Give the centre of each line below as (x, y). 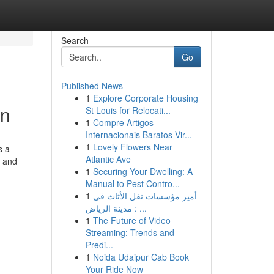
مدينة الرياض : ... (139, 208)
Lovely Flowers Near (132, 147)
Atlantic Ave (108, 159)
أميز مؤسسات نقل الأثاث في (145, 196)
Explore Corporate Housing (145, 98)
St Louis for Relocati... (128, 110)
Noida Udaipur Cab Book (141, 257)
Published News (92, 86)
